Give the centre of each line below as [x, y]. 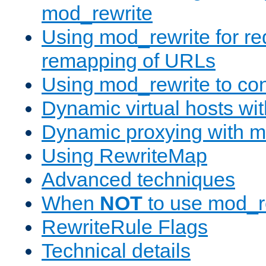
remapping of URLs [129, 61]
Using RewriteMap [124, 156]
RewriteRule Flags [125, 227]
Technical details [116, 251]
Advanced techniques [138, 180]
